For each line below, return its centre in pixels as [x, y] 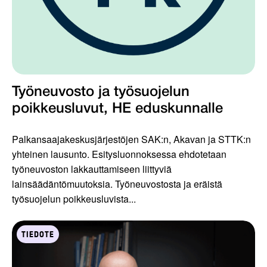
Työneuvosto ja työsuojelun [101, 92]
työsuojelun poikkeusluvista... [74, 198]
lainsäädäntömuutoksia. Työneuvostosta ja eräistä [117, 184]
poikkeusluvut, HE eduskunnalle [117, 109]
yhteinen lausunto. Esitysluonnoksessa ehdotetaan [119, 154]
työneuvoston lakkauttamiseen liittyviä [92, 169]
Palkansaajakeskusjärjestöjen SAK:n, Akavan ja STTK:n [131, 139]
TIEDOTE [38, 234]
